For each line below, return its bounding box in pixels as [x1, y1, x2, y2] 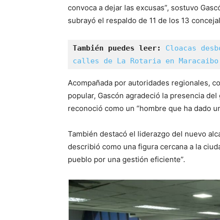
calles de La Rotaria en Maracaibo [73, 56, 219, 65]
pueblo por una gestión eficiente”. [68, 154, 185, 164]
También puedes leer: [73, 43, 161, 53]
